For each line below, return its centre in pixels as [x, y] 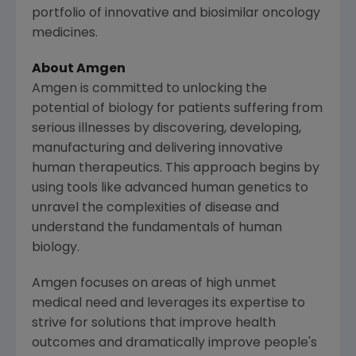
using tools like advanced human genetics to [170, 189]
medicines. [65, 34]
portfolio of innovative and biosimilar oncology [176, 14]
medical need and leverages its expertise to [168, 304]
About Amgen [79, 70]
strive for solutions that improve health [154, 324]
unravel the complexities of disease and [155, 209]
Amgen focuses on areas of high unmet [154, 284]
